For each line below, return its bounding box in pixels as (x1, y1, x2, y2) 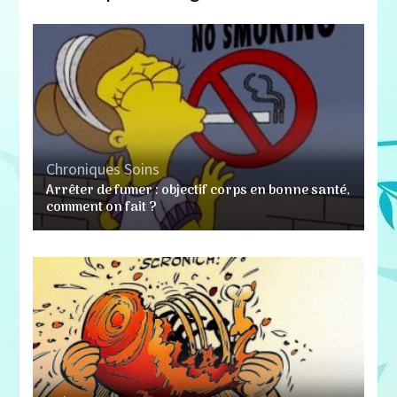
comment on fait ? (46, 196, 158, 218)
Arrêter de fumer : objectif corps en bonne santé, (46, 179, 351, 201)
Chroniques (46, 159, 121, 180)
